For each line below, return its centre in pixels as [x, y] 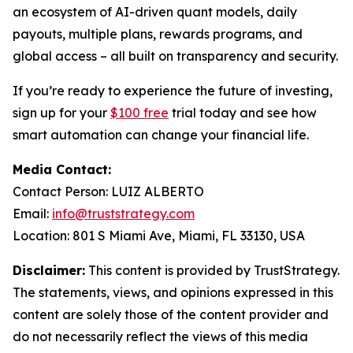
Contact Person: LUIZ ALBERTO [108, 191]
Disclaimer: [49, 270]
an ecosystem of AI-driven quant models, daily [155, 12]
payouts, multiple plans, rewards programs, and [158, 34]
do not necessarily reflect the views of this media [160, 336]
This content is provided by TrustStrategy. [212, 270]
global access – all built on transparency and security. [175, 56]
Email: [32, 214]
